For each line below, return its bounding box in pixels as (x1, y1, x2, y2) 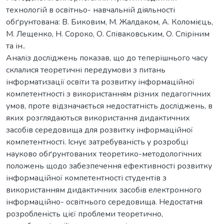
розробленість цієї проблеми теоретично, (6, 208, 163, 219)
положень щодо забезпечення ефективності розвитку (6, 160, 212, 171)
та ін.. (6, 40, 25, 51)
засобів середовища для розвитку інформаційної (6, 124, 193, 135)
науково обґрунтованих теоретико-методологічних (6, 148, 202, 159)
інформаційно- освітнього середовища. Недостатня (6, 196, 202, 207)
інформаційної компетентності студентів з (6, 172, 166, 183)
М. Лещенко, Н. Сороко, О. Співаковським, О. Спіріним (6, 28, 209, 39)
